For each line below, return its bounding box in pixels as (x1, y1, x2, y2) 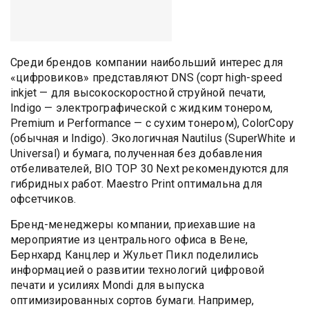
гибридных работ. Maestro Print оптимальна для (10, 177, 263, 190)
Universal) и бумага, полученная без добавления (10, 146, 263, 160)
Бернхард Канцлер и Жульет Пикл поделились (10, 248, 259, 261)
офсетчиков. (10, 192, 77, 206)
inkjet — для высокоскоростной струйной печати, (10, 86, 266, 99)
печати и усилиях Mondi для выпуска (10, 278, 204, 292)
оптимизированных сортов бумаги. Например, (10, 293, 255, 307)
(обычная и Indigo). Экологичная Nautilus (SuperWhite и (10, 131, 295, 145)
